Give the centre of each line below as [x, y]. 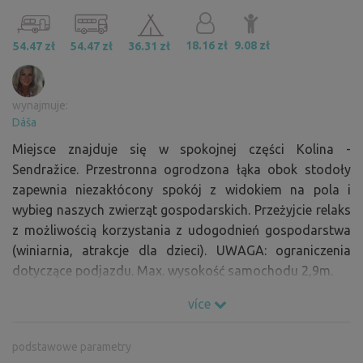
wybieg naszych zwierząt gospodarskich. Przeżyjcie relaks [181, 209]
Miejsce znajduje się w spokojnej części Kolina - [181, 149]
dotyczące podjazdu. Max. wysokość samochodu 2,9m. [173, 270]
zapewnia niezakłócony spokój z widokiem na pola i [181, 189]
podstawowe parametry [72, 346]
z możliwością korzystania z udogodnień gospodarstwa [181, 230]
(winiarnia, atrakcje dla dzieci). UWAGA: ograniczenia [181, 250]
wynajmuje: [40, 105]
